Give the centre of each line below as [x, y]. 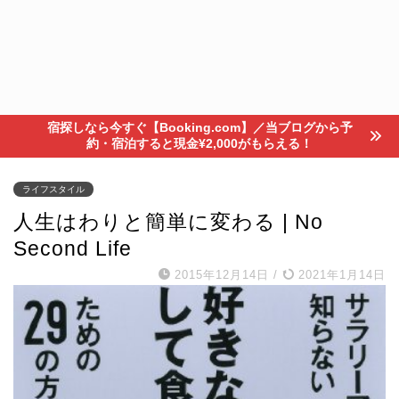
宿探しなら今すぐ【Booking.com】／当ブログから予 [199, 128]
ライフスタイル [53, 189]
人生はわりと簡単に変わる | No [168, 222]
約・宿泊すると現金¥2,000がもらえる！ [199, 144]
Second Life [73, 248]
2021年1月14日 [340, 275]
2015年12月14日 [222, 275]
